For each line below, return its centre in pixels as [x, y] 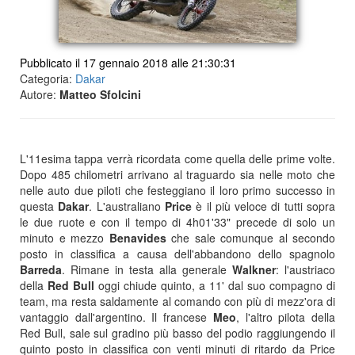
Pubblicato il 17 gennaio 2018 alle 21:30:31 [128, 63]
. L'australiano [127, 206]
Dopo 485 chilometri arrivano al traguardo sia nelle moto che [177, 174]
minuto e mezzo [65, 238]
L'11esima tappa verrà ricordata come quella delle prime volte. [177, 158]
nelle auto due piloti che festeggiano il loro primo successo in [177, 190]
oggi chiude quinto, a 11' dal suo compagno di [215, 285]
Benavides [137, 238]
